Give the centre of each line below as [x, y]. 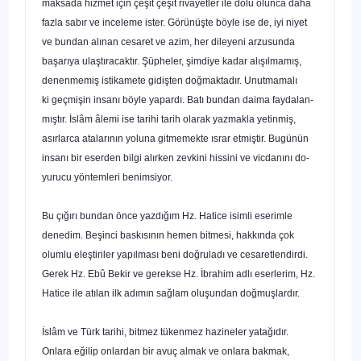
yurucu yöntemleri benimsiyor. [107, 177]
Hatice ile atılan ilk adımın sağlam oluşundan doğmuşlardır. [171, 293]
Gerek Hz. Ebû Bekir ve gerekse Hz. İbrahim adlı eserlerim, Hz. [178, 274]
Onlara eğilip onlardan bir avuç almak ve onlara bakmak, [166, 351]
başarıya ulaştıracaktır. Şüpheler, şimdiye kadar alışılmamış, [172, 61]
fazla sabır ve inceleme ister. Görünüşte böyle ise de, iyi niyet [174, 22]
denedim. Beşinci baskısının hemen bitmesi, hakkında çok [168, 235]
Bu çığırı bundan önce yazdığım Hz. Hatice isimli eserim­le [167, 216]
